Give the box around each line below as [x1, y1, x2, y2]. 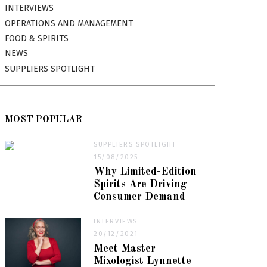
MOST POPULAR [5, 115, 83, 125]
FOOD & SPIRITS [5, 33, 69, 44]
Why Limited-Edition [94, 166, 197, 177]
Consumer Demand [94, 191, 186, 202]
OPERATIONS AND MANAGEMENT [5, 18, 133, 29]
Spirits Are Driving [94, 179, 188, 190]
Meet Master [94, 243, 156, 254]
